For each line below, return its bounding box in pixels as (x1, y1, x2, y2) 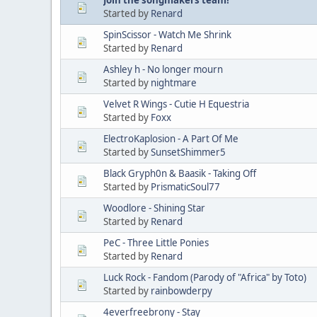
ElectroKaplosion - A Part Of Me (103, 132, 238, 145)
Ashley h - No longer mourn (103, 62, 223, 76)
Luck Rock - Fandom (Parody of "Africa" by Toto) (103, 270, 306, 284)
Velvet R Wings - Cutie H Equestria (103, 97, 249, 110)
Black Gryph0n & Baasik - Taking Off (103, 166, 256, 180)
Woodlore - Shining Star (103, 201, 205, 214)
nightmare (151, 76, 197, 89)
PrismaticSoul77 (151, 180, 220, 193)
